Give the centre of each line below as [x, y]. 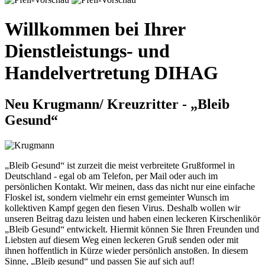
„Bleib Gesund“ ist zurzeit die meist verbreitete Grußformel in [120, 166]
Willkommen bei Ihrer [95, 29]
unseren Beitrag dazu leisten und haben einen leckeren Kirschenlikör [132, 219]
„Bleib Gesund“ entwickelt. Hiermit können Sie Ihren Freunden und [132, 230]
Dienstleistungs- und [87, 51]
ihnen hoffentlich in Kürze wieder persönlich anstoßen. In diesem [126, 251]
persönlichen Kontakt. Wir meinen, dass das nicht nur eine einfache [130, 187]
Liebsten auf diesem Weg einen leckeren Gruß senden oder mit [122, 240]
